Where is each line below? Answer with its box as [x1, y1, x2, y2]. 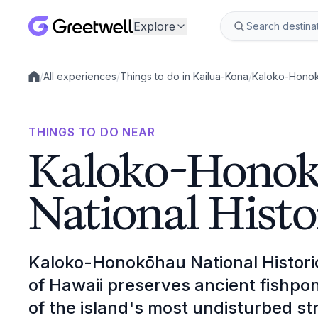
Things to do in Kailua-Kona [120, 70, 248, 82]
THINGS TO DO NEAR [28, 125, 155, 139]
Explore [133, 19, 175, 33]
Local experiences [28, 76, 115, 89]
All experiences [43, 70, 116, 82]
